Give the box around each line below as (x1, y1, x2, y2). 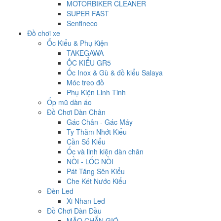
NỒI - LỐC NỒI (67, 156, 113, 167)
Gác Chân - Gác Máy (67, 117, 133, 127)
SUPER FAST (67, 8, 109, 19)
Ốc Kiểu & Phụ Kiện (47, 38, 108, 48)
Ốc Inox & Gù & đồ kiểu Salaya (67, 68, 163, 78)
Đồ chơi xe (27, 28, 60, 38)
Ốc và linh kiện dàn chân (67, 147, 144, 157)
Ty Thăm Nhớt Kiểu (67, 127, 127, 137)
